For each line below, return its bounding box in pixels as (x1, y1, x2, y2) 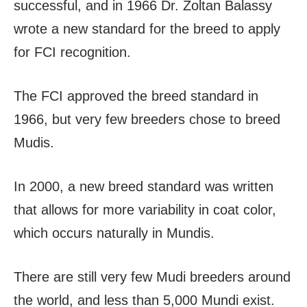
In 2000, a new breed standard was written (14, 179, 273, 195)
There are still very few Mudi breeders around (14, 269, 291, 285)
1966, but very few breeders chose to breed (14, 112, 280, 127)
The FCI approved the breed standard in (14, 88, 258, 104)
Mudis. (14, 135, 54, 151)
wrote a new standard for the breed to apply (14, 21, 280, 37)
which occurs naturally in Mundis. (14, 225, 214, 241)
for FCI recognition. (14, 45, 135, 60)
